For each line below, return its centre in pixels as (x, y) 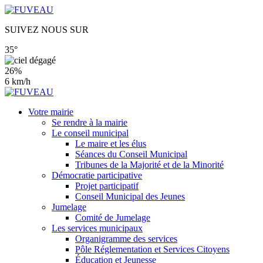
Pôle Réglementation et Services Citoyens (152, 249)
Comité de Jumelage (113, 218)
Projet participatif (107, 186)
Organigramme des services (126, 239)
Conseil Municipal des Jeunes (130, 196)
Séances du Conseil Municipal (131, 154)
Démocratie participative (97, 175)
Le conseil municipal (90, 133)
